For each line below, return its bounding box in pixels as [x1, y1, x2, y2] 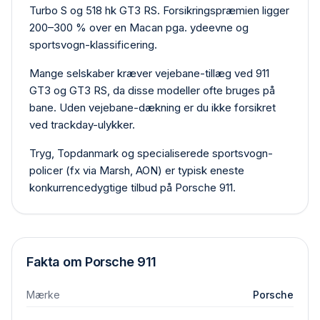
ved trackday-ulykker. [29, 118, 135, 131]
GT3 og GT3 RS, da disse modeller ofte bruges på [29, 84, 275, 97]
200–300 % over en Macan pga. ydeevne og [29, 21, 249, 34]
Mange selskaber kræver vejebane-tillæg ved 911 [29, 66, 269, 80]
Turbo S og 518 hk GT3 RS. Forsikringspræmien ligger [29, 4, 289, 17]
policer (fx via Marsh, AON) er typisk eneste [29, 164, 244, 177]
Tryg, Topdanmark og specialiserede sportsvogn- [29, 146, 273, 160]
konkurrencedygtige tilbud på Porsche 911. [29, 181, 236, 194]
